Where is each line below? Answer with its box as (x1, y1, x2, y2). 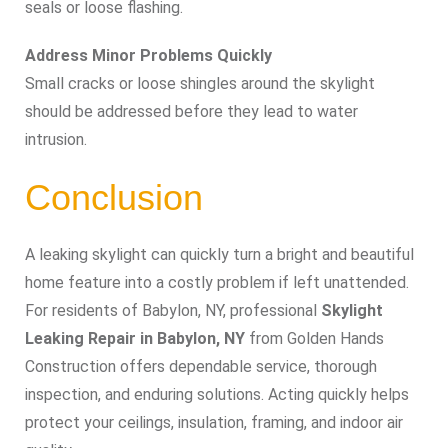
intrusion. (25, 129, 87, 149)
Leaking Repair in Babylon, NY (25, 328, 245, 348)
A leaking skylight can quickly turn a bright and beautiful (25, 244, 414, 264)
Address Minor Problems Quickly (25, 45, 272, 65)
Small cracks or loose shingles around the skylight (25, 73, 375, 93)
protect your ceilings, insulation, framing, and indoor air (25, 412, 403, 432)
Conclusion (25, 176, 203, 218)
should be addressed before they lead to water (25, 101, 358, 121)
